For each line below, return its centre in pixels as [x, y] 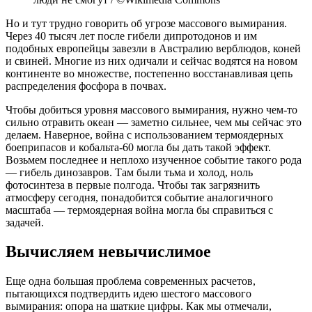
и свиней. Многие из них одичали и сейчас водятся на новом [151, 61]
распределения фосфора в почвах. [86, 86]
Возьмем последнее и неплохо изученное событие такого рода [154, 159]
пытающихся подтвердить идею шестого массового [128, 294]
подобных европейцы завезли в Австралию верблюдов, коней [153, 48]
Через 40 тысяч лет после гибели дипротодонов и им [131, 36]
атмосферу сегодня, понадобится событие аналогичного [139, 197]
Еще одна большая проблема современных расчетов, [131, 281]
